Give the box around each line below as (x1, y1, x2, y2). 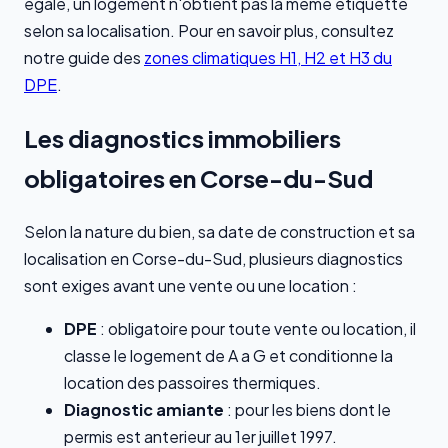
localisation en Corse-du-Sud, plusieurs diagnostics (24, 248, 403, 270)
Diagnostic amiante (64, 399, 224, 421)
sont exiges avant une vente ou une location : (24, 275, 357, 297)
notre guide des (24, 47, 144, 69)
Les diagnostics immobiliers (24, 123, 341, 154)
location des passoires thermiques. (64, 372, 321, 394)
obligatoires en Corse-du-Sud (24, 163, 373, 194)
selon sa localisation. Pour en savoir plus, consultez (24, 20, 394, 42)
